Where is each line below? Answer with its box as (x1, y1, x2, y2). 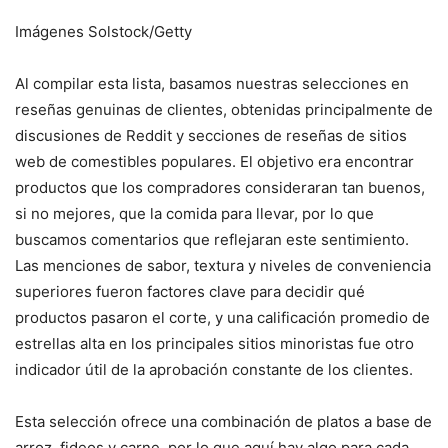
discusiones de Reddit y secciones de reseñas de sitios (15, 126, 407, 146)
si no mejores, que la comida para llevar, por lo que (15, 204, 374, 224)
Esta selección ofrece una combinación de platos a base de (15, 412, 432, 432)
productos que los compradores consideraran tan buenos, (15, 178, 425, 198)
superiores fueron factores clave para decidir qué (15, 282, 365, 302)
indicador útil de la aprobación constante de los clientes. (15, 360, 413, 380)
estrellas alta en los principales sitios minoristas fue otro (15, 334, 414, 354)
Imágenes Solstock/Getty (15, 22, 192, 42)
